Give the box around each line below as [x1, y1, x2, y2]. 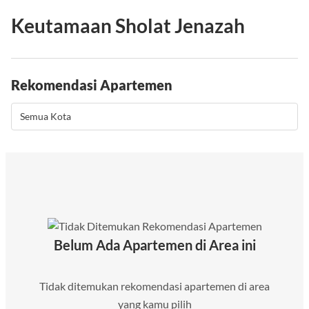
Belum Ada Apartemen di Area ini [53, 236, 256, 253]
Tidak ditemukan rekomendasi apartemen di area [39, 279, 270, 292]
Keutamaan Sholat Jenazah [11, 13, 245, 37]
